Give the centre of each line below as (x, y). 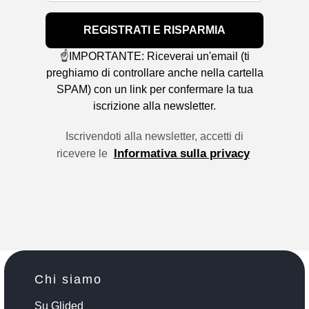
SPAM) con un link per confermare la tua (154, 89)
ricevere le (83, 153)
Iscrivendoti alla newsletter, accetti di (154, 136)
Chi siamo (68, 279)
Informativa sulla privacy (181, 153)
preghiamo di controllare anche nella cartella (154, 72)
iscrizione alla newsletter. (154, 106)
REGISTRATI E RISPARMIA (154, 30)
